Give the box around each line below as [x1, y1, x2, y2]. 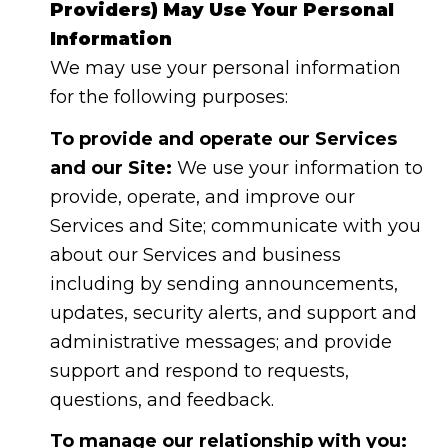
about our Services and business [49, 243, 341, 266]
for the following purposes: [49, 86, 288, 109]
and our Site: [49, 156, 172, 179]
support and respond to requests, [49, 359, 349, 382]
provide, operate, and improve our [49, 185, 355, 208]
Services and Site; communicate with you [49, 214, 421, 237]
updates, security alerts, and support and [49, 301, 417, 324]
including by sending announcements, [49, 272, 398, 295]
